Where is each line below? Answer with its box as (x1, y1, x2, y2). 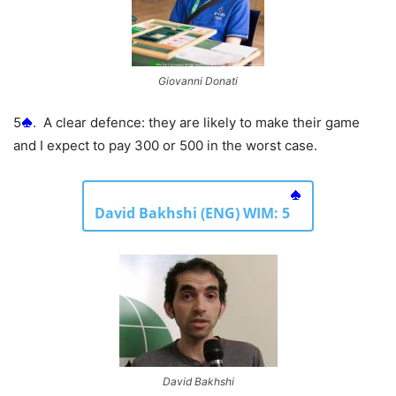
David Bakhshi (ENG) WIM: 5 (95, 202, 290, 223)
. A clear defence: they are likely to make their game (33, 113, 360, 131)
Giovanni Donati (158, 73, 238, 88)
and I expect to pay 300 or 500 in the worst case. (13, 136, 317, 154)
